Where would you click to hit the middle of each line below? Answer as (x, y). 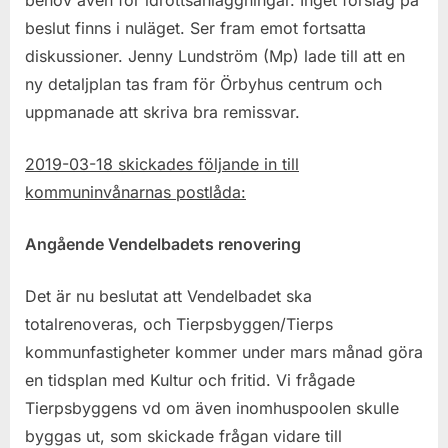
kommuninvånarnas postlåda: (135, 191)
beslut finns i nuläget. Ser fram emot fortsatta (195, 27)
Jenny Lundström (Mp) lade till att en (266, 55)
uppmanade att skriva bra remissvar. (162, 111)
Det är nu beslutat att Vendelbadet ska (168, 295)
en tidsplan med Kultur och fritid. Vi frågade (190, 379)
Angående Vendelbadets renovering (163, 243)
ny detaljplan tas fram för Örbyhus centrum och (203, 83)
